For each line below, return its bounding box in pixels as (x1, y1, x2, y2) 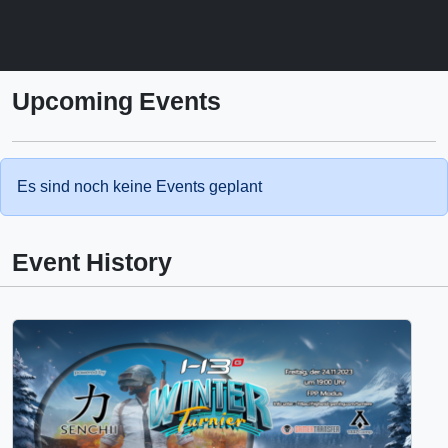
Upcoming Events (12, 87, 221, 116)
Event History (12, 248, 172, 277)
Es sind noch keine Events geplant (17, 177, 262, 196)
